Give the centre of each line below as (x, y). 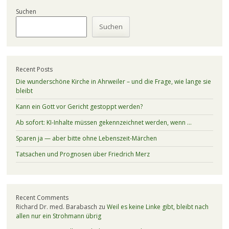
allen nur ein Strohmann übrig (58, 216)
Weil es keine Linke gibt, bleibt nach (157, 207)
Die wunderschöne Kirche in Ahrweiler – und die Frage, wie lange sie (113, 82)
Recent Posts (34, 69)
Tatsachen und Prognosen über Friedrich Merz (83, 154)
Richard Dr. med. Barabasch (56, 207)
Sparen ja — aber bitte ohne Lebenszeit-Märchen (86, 138)
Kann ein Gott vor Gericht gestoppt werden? (79, 107)
